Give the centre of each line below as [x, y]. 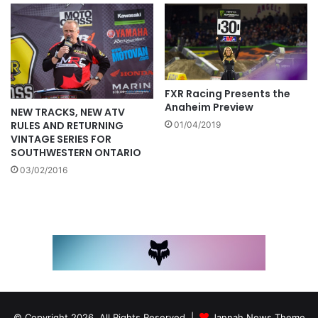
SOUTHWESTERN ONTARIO [76, 153]
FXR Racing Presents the [227, 93]
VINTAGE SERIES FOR [61, 139]
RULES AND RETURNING [67, 126]
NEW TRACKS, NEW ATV [68, 113]
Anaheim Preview [209, 107]
